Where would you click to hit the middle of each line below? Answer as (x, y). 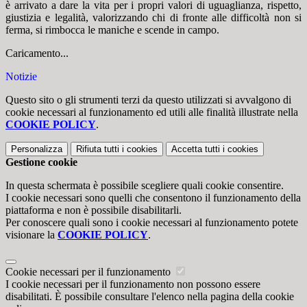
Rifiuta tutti (98, 149)
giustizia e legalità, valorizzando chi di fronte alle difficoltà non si (153, 18)
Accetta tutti (196, 149)
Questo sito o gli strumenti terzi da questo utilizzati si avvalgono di (148, 100)
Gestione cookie (41, 162)
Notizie (21, 77)
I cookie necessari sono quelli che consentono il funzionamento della (153, 198)
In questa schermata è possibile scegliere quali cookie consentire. (145, 186)
